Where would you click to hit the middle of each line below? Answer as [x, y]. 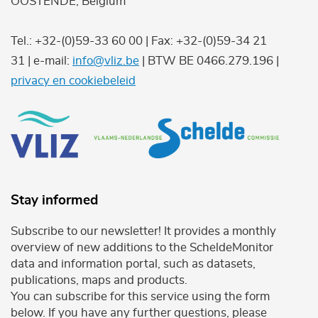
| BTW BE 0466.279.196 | [209, 60]
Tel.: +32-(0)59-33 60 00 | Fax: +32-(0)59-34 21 [139, 40]
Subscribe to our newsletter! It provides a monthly [143, 231]
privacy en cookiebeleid [73, 80]
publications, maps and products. [99, 280]
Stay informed [54, 201]
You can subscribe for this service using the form [140, 297]
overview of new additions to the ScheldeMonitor [142, 248]
